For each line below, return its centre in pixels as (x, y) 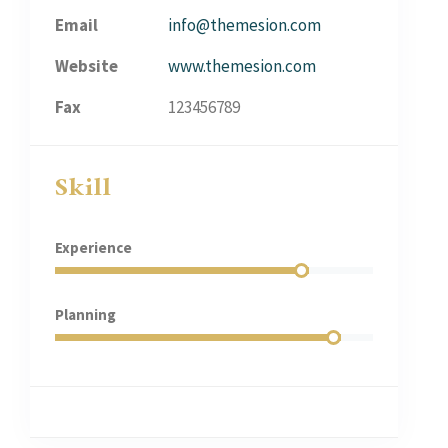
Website (86, 66)
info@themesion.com (244, 25)
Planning (85, 314)
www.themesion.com (242, 66)
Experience (93, 247)
